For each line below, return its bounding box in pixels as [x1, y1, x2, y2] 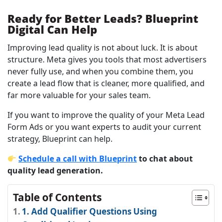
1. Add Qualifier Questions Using [22, 206, 158, 218]
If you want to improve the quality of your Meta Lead [7, 110, 205, 121]
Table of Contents [13, 190, 102, 205]
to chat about [137, 153, 193, 165]
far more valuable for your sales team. [7, 90, 151, 101]
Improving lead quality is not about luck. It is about [7, 42, 198, 54]
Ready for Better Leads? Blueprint [7, 11, 198, 26]
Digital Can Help [7, 22, 97, 37]
